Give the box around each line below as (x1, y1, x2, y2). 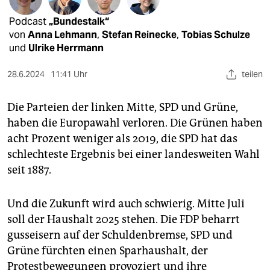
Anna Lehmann (28, 28, 97, 42)
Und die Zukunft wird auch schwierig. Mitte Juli (7, 197, 245, 211)
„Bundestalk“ (49, 15, 109, 28)
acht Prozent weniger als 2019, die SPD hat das (7, 132, 237, 146)
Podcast (9, 15, 49, 28)
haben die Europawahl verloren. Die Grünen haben (7, 116, 263, 130)
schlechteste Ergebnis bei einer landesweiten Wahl (7, 148, 260, 162)
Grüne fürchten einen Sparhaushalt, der (7, 244, 208, 258)
